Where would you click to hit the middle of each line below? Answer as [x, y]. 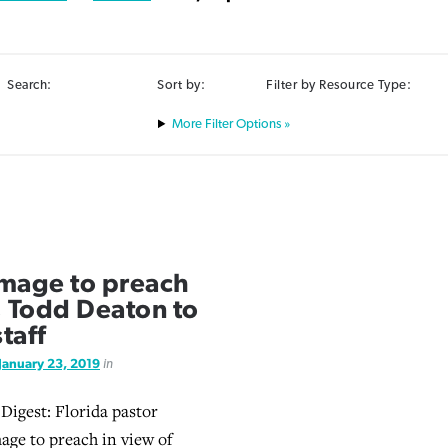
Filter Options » [245, 124]
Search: [29, 84]
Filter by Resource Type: [339, 84]
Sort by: [181, 84]
